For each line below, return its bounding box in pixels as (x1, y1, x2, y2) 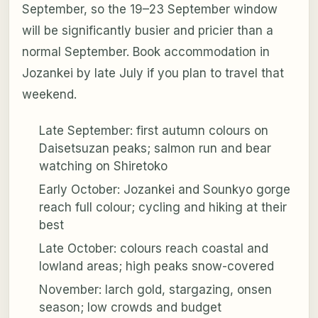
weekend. (21, 87, 77, 102)
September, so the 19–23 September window (21, 2, 278, 17)
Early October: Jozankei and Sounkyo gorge (38, 182, 290, 197)
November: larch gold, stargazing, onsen (38, 283, 272, 297)
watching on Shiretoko (38, 159, 168, 174)
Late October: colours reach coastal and (38, 241, 268, 256)
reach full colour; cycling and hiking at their (38, 200, 287, 215)
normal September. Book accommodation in (21, 45, 270, 60)
